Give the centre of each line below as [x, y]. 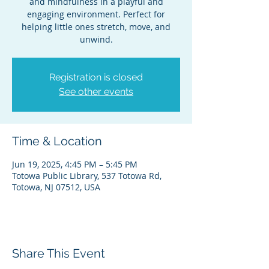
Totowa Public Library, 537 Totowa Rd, [87, 176]
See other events [96, 92]
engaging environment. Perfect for [96, 14]
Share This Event [59, 253]
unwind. [96, 39]
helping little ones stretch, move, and [96, 27]
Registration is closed [96, 77]
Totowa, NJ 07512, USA [56, 187]
